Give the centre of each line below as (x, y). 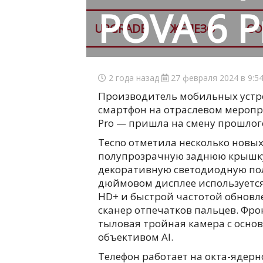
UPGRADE (120, 28)
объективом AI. (136, 237)
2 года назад (134, 78)
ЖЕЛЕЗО (193, 28)
